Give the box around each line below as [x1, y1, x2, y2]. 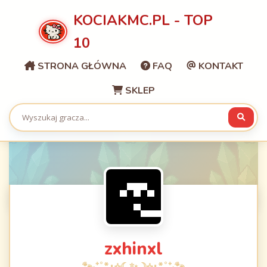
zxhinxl [104, 237, 163, 260]
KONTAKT [195, 60, 243, 73]
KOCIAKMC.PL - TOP [73, 11, 213, 30]
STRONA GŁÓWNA [35, 60, 126, 73]
